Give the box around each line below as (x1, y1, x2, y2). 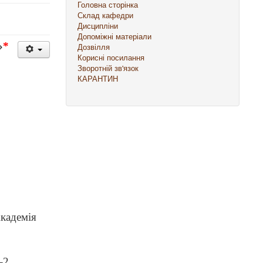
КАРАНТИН (77, 73, 119, 84)
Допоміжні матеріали (77, 31, 152, 42)
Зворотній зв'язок (77, 62, 139, 73)
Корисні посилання (77, 52, 145, 63)
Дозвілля (77, 41, 110, 52)
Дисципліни (77, 20, 119, 31)
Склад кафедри (77, 9, 134, 21)
